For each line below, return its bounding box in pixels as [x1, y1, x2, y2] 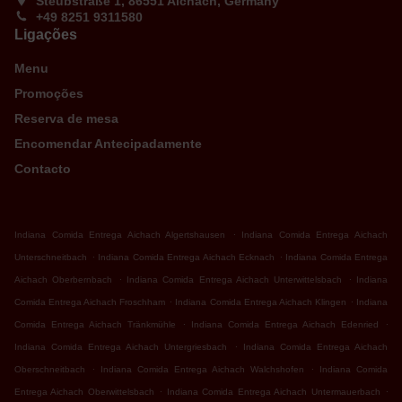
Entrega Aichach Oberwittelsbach [14, 387, 154, 398]
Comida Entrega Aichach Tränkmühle [14, 319, 176, 330]
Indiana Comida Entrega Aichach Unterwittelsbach [127, 275, 343, 285]
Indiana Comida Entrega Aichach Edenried [191, 319, 379, 330]
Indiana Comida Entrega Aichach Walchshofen [100, 364, 304, 375]
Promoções [14, 86, 83, 101]
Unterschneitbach [14, 252, 87, 263]
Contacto [14, 162, 71, 177]
